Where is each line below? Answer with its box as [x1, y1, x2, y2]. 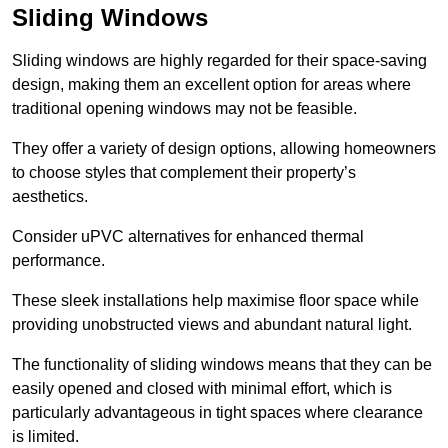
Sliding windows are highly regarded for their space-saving [12, 52, 427, 70]
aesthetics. [12, 188, 92, 206]
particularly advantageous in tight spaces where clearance [12, 404, 423, 422]
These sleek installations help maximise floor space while [12, 292, 419, 310]
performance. [12, 252, 105, 270]
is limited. [12, 428, 79, 446]
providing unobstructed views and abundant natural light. [12, 316, 416, 334]
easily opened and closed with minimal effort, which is [12, 380, 392, 398]
